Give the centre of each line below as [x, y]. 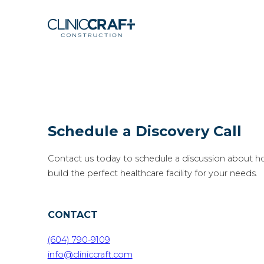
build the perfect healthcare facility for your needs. [152, 173]
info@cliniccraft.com [90, 255]
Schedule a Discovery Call [144, 131]
